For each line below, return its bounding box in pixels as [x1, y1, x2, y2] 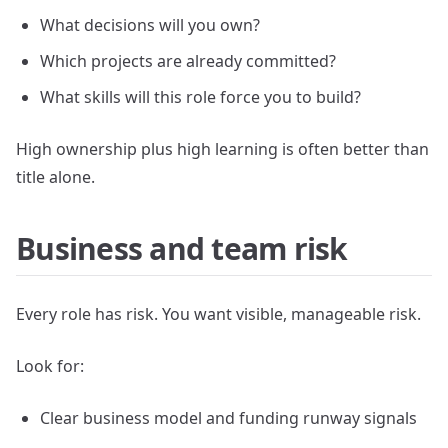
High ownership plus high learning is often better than [16, 138, 429, 160]
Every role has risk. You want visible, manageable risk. [16, 303, 421, 325]
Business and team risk [16, 228, 348, 269]
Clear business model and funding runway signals [40, 407, 417, 429]
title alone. [16, 166, 95, 188]
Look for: [16, 355, 84, 377]
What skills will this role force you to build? [40, 86, 361, 108]
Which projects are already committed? [40, 50, 336, 72]
